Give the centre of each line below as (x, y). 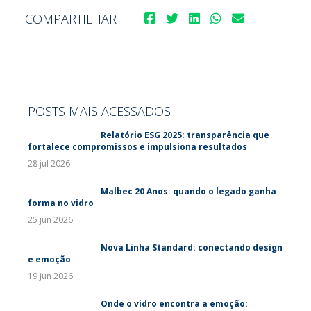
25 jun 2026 (50, 220)
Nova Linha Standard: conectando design (192, 247)
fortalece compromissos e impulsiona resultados (137, 147)
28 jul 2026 (49, 163)
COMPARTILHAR (71, 18)
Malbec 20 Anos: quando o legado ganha (188, 191)
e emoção (49, 259)
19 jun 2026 (50, 276)
